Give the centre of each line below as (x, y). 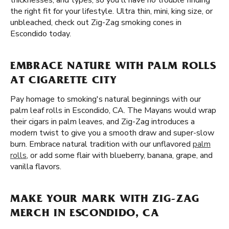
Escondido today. (41, 34)
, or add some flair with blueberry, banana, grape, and (120, 155)
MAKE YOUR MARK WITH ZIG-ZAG (105, 200)
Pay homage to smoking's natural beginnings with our (106, 99)
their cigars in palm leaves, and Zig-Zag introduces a (102, 122)
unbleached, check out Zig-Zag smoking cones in (96, 22)
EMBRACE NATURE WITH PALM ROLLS (113, 67)
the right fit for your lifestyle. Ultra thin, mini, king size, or (111, 11)
